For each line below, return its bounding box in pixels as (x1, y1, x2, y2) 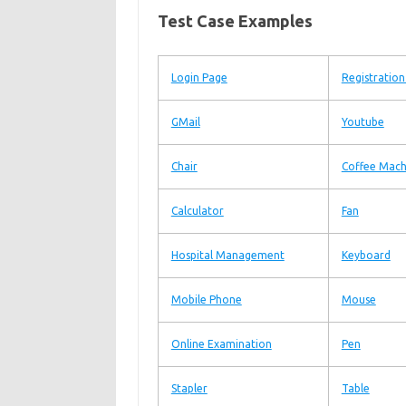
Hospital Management (170, 249, 285, 261)
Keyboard (341, 249, 391, 261)
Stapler (170, 382, 208, 394)
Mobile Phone (170, 294, 242, 305)
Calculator (170, 205, 224, 217)
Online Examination (170, 338, 272, 350)
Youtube (341, 116, 384, 128)
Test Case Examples (157, 12, 313, 30)
